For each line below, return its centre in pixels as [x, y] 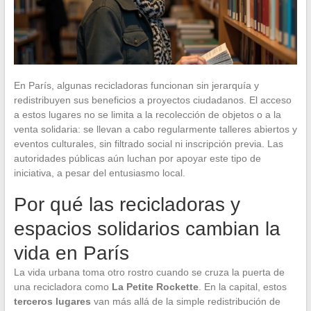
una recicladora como [62, 286]
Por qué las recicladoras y [127, 204]
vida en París [71, 253]
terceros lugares [52, 301]
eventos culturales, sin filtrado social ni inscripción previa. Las [148, 143]
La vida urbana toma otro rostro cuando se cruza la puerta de [149, 272]
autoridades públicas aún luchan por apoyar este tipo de [137, 158]
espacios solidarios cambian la [147, 228]
